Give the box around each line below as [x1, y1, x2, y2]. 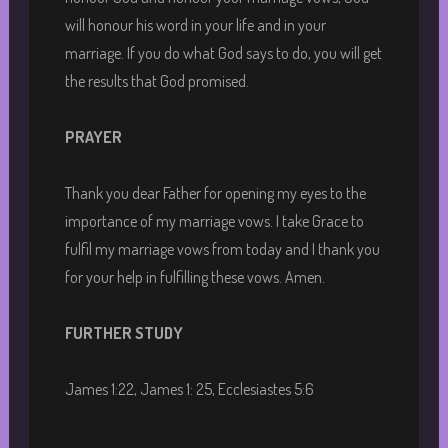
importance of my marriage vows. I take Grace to [64, 210, 364, 231]
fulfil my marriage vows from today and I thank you [64, 238, 380, 259]
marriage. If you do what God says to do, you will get [64, 42, 382, 63]
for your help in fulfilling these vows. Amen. [64, 266, 325, 287]
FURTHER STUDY [64, 322, 183, 343]
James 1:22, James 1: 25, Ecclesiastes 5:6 [64, 378, 314, 399]
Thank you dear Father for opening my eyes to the [64, 182, 366, 203]
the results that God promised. [64, 70, 249, 91]
